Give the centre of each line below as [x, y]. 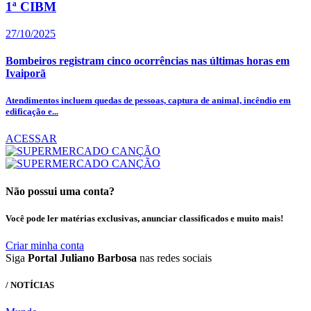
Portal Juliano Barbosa [82, 258]
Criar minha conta [45, 246]
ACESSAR [31, 139]
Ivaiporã [26, 74]
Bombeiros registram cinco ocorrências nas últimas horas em [148, 61]
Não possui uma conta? [60, 191]
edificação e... [32, 112]
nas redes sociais [174, 258]
